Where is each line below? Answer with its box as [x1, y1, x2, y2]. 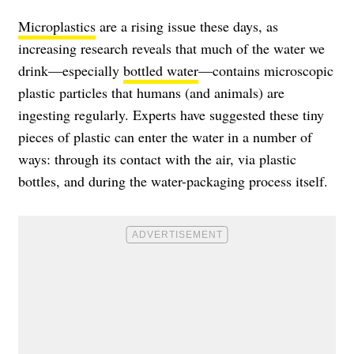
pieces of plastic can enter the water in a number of [18, 127, 312, 147]
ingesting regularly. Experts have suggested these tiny [18, 105, 324, 125]
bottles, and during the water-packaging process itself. [18, 171, 328, 191]
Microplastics [18, 17, 96, 36]
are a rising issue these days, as [96, 17, 278, 36]
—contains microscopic [198, 61, 333, 81]
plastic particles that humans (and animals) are [18, 83, 284, 103]
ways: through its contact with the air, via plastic [18, 149, 296, 169]
